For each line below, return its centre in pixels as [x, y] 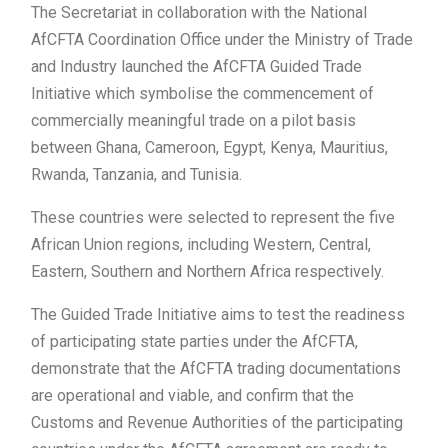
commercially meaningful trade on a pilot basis [193, 121]
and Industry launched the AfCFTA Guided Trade [196, 67]
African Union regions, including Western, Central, [201, 245]
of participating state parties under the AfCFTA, [194, 342]
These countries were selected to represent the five [213, 218]
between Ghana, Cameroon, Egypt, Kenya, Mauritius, [209, 148]
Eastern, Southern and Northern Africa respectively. [207, 272]
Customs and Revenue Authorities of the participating [217, 423]
